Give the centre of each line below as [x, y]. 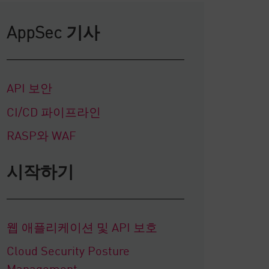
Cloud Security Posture [68, 250]
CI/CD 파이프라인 [53, 111]
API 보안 [29, 87]
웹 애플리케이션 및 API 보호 [82, 226]
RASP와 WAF [41, 135]
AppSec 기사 [53, 32]
